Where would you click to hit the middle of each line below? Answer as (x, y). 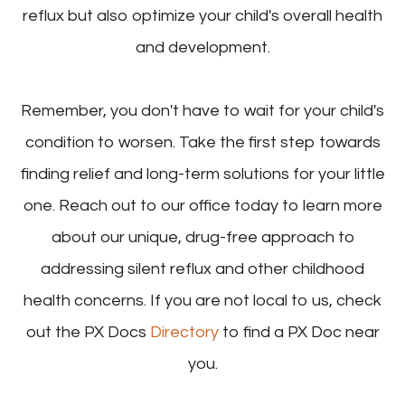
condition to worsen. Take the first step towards (202, 142)
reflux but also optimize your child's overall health (202, 15)
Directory (184, 332)
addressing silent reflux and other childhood (202, 268)
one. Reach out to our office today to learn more (202, 205)
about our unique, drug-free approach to (202, 237)
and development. (202, 47)
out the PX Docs (88, 332)
